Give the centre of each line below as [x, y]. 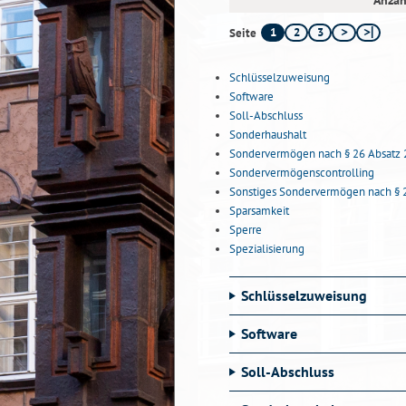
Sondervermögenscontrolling [302, 173]
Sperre [246, 230]
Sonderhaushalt [268, 135]
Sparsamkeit [259, 211]
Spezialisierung [267, 249]
